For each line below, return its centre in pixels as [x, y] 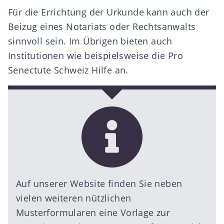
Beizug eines [37, 26]
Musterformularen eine [68, 212]
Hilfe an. [108, 70]
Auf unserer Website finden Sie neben [99, 183]
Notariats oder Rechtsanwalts [131, 26]
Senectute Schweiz [48, 70]
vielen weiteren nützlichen [74, 198]
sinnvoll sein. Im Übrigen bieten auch [90, 41]
